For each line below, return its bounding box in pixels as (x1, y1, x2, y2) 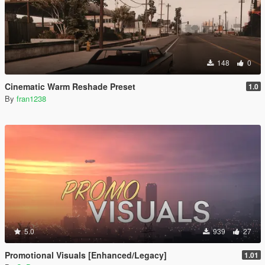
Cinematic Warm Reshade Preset (5, 80, 135, 92)
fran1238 (17, 93, 46, 104)
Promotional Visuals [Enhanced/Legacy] (5, 249, 167, 261)
